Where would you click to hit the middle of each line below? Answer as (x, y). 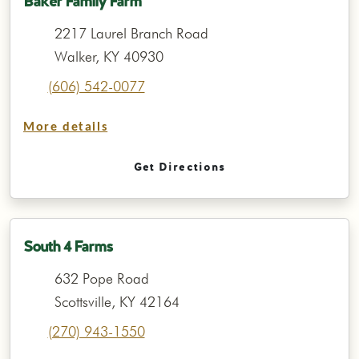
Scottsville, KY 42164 (117, 301)
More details (66, 127)
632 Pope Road (101, 278)
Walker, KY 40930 (109, 56)
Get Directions (179, 166)
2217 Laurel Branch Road (131, 33)
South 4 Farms (68, 246)
